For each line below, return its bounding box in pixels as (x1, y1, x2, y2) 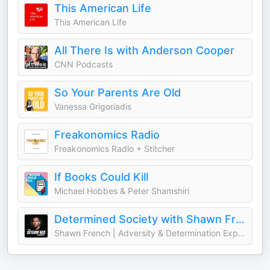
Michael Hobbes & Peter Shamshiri (54, 186, 189, 196)
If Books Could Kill (54, 171, 148, 183)
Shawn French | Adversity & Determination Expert (238, 228, 245, 238)
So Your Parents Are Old (54, 86, 181, 99)
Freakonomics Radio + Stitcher (54, 143, 175, 154)
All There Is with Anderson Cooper (54, 44, 234, 57)
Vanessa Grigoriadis (54, 101, 131, 111)
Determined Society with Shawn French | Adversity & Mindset (236, 213, 245, 225)
